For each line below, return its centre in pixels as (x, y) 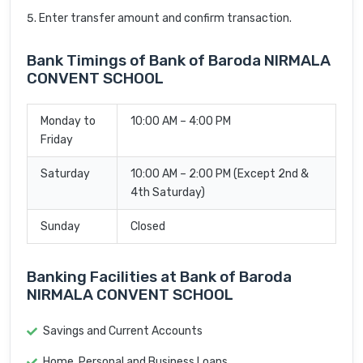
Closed (148, 227)
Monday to (68, 122)
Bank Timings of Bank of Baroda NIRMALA (179, 61)
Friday (57, 140)
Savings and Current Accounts (123, 331)
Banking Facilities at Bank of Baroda (159, 277)
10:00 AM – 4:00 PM (181, 122)
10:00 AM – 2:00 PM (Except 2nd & (220, 174)
